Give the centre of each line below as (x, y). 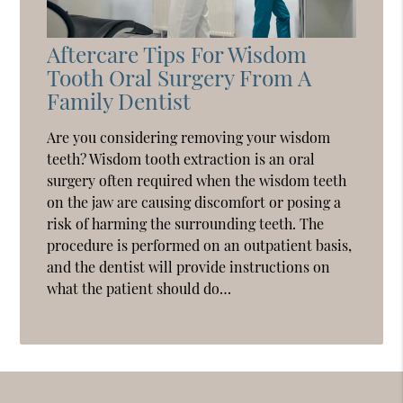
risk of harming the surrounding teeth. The (186, 223)
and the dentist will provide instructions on (189, 266)
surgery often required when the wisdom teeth (197, 180)
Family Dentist (119, 100)
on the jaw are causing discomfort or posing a (194, 201)
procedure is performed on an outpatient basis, (200, 245)
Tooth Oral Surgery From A (179, 76)
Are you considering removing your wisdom (189, 137)
